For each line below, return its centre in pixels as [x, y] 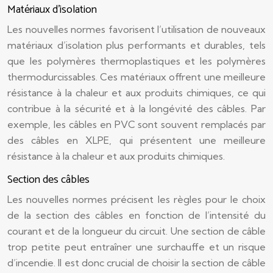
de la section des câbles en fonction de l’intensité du [136, 215]
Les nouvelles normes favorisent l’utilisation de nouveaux [136, 29]
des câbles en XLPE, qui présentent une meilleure [136, 140]
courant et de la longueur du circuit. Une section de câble [136, 231]
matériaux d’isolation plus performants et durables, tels [136, 45]
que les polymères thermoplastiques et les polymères [136, 61]
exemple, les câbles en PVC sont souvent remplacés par [136, 124]
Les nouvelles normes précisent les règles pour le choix [136, 199]
